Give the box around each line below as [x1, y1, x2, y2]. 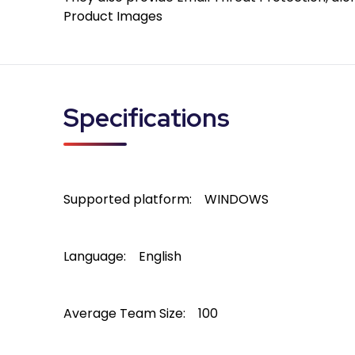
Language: [63, 247, 126, 265]
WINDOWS [204, 190, 269, 208]
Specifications [63, 101, 230, 135]
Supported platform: [63, 190, 192, 208]
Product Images [63, 7, 162, 25]
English [139, 247, 181, 265]
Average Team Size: [63, 304, 185, 323]
